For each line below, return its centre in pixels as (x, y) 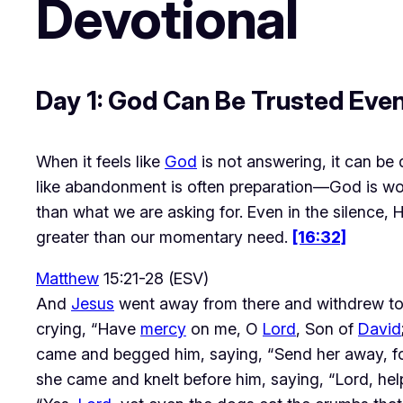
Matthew (67, 278)
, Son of (327, 328)
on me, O (224, 328)
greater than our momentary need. (164, 237)
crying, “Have (88, 328)
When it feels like (100, 161)
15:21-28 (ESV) (154, 278)
